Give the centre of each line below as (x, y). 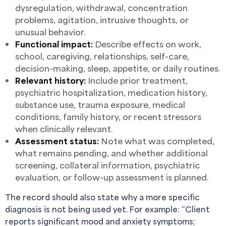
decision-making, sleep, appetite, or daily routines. (118, 68)
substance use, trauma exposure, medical (100, 104)
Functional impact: (54, 44)
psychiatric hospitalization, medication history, (111, 92)
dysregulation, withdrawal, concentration (101, 8)
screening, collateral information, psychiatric (107, 165)
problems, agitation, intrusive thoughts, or (102, 20)
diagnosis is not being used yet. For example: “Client (107, 209)
